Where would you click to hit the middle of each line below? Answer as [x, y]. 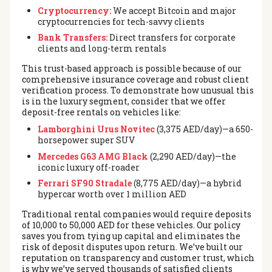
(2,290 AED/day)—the [192, 156]
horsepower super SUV [86, 140]
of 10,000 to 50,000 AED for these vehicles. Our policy [131, 225]
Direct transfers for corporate [171, 38]
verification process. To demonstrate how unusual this [138, 90]
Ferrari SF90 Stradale [84, 183]
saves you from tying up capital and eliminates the [131, 236]
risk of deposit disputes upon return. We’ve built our [132, 246]
